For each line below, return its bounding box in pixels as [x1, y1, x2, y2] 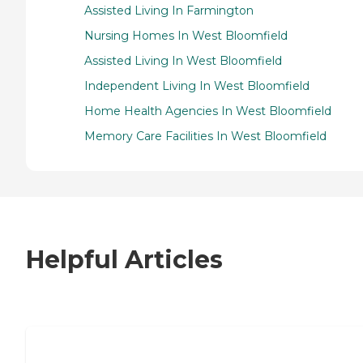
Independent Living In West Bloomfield [84, 78, 310, 93]
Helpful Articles [26, 245, 223, 275]
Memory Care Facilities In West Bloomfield [84, 128, 327, 143]
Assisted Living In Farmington [84, 2, 254, 18]
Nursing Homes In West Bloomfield [84, 28, 288, 43]
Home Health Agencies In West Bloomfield [84, 103, 331, 118]
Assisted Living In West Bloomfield [84, 53, 282, 68]
